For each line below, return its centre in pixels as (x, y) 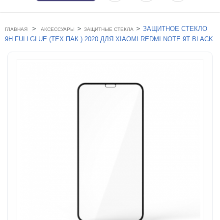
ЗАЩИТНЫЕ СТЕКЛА (109, 29)
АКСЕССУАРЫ (58, 29)
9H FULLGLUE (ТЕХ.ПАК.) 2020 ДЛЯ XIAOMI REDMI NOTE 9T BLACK (109, 39)
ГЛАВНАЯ (16, 29)
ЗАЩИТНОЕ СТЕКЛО (175, 29)
